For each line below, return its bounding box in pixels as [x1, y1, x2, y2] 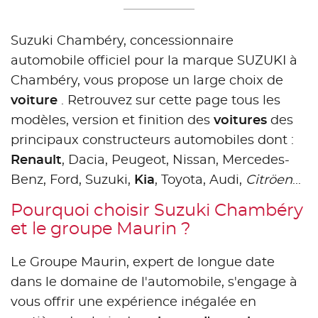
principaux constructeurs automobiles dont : [11, 134, 294, 147]
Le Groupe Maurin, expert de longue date [11, 256, 275, 269]
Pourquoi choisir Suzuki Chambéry [11, 202, 303, 219]
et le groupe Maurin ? [11, 221, 191, 238]
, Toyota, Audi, [155, 174, 246, 187]
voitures [214, 114, 270, 127]
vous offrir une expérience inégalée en [11, 296, 256, 309]
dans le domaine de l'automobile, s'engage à [11, 276, 297, 289]
